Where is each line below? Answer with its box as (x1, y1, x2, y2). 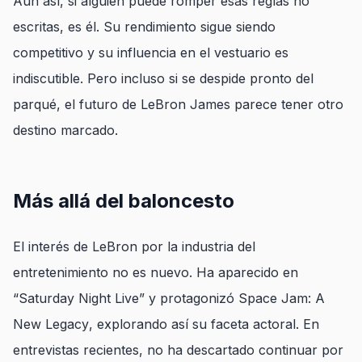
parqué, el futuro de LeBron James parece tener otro (13, 96, 343, 112)
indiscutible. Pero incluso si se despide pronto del (13, 70, 314, 86)
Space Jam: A (238, 290, 325, 306)
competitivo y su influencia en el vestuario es (13, 44, 288, 61)
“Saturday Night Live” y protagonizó (13, 290, 238, 306)
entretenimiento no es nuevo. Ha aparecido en (13, 264, 298, 280)
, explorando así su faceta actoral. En (89, 316, 319, 332)
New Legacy (13, 316, 89, 332)
